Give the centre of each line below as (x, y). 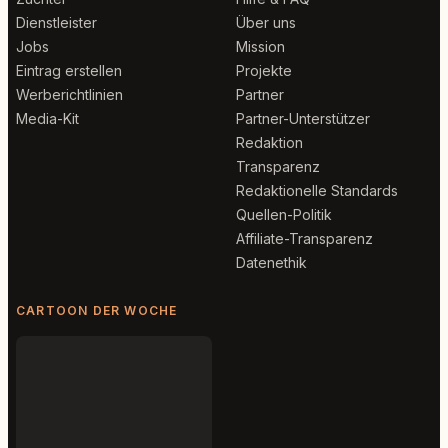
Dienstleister (56, 22)
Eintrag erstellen (69, 70)
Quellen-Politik (284, 214)
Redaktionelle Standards (317, 190)
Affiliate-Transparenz (304, 238)
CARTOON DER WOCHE (97, 310)
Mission (260, 46)
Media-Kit (47, 118)
